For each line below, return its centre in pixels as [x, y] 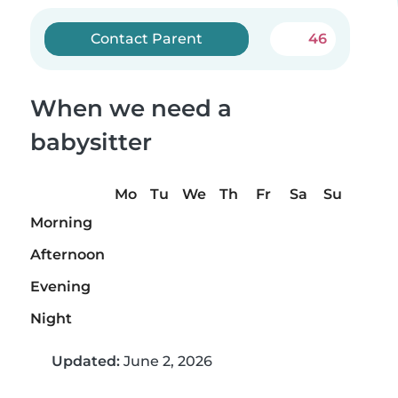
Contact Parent [147, 39]
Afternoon [68, 255]
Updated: [86, 362]
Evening [60, 287]
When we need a [131, 108]
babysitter [91, 142]
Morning [61, 223]
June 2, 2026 [166, 362]
